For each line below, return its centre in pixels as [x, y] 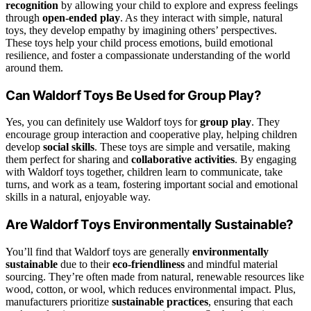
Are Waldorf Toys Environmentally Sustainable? [150, 225]
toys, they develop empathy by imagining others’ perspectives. [141, 30]
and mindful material [231, 264]
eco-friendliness [149, 264]
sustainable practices [160, 301]
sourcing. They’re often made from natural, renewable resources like [155, 276]
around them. [34, 67]
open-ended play [81, 17]
